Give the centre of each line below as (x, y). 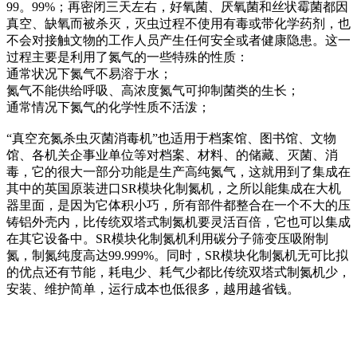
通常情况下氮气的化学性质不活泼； (108, 107)
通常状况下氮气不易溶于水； (89, 74)
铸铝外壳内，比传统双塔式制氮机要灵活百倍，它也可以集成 (178, 222)
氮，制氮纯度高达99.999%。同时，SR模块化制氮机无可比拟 (177, 255)
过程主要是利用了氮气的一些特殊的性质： (127, 57)
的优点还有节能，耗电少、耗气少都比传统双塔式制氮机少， (178, 272)
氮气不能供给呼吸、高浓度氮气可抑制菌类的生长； (153, 90)
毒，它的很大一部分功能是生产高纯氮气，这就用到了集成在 (178, 172)
